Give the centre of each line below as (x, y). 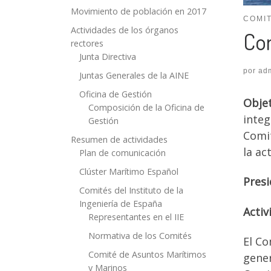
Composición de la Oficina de (146, 108)
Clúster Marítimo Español (129, 171)
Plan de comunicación (123, 152)
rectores (87, 44)
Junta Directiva (108, 57)
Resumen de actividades (119, 139)
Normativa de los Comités (140, 235)
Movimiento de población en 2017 (139, 11)
